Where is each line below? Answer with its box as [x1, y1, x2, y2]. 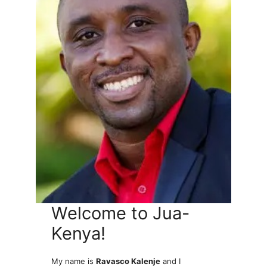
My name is [51, 256, 97, 266]
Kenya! [51, 222, 106, 244]
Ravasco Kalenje [96, 256, 161, 266]
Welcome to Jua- [51, 202, 190, 223]
